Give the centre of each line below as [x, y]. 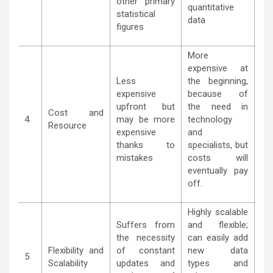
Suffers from [146, 225]
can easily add [218, 238]
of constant [146, 250]
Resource [67, 126]
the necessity [146, 238]
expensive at [218, 68]
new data [218, 250]
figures [130, 27]
